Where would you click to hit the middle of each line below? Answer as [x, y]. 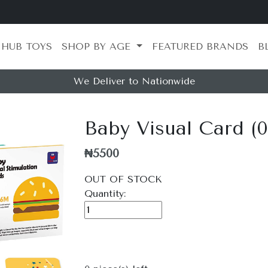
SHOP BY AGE [98, 46]
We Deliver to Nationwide [134, 81]
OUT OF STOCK [123, 179]
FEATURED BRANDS [200, 46]
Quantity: [105, 194]
